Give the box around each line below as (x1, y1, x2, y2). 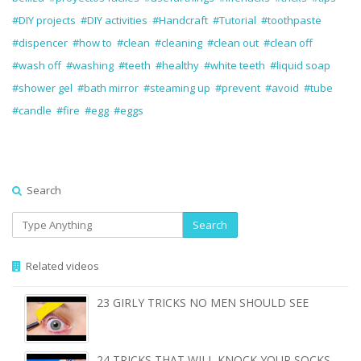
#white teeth (204, 57, 265, 73)
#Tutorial (213, 12, 256, 27)
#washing (66, 57, 114, 73)
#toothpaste (261, 12, 322, 27)
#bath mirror (77, 80, 139, 95)
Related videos (21, 258, 99, 273)
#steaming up (143, 80, 210, 95)
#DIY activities (81, 12, 147, 27)
